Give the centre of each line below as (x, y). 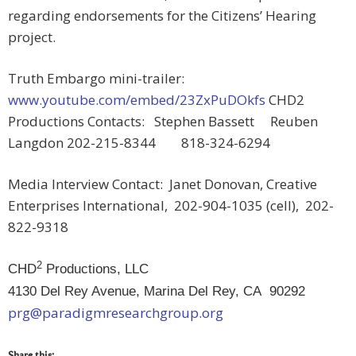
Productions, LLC (95, 269)
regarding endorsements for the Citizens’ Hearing (162, 16)
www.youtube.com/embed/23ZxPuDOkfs (137, 100)
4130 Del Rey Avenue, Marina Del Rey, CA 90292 (157, 292)
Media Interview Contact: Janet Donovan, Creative (163, 184)
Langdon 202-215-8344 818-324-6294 (139, 143)
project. (32, 37)
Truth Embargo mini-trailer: (99, 79)
